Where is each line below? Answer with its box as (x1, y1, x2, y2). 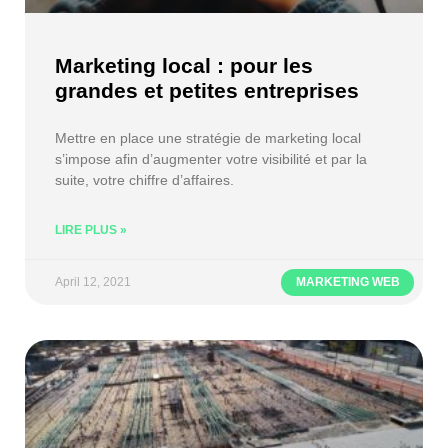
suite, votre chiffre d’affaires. (55, 171, 234, 188)
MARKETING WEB (295, 275, 400, 290)
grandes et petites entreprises (55, 78, 359, 102)
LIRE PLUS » (55, 222, 127, 237)
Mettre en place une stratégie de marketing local (55, 129, 361, 146)
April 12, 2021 (55, 274, 131, 289)
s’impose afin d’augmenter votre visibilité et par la (55, 150, 367, 167)
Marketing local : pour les (55, 53, 313, 77)
